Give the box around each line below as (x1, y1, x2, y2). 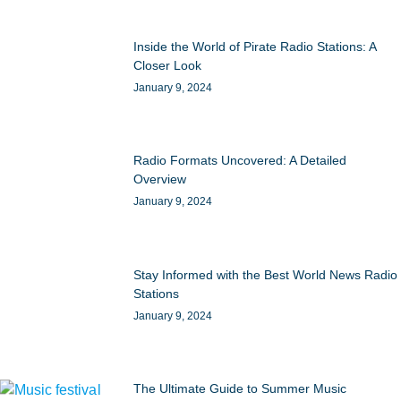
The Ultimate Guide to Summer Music (133, 381, 347, 396)
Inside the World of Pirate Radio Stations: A (133, 38, 377, 54)
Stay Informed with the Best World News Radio (133, 267, 398, 282)
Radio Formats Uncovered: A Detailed (133, 153, 347, 167)
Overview (133, 172, 187, 186)
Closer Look (133, 57, 202, 73)
